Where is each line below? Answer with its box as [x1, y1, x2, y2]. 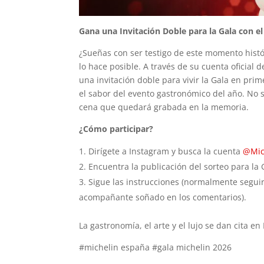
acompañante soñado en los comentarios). [79, 191, 247, 203]
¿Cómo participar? [79, 123, 154, 134]
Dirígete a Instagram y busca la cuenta [88, 145, 243, 157]
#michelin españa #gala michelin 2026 [79, 241, 232, 253]
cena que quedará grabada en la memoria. [79, 101, 249, 113]
